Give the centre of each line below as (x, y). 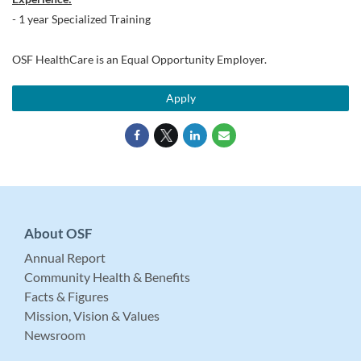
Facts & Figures (66, 296)
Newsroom (55, 335)
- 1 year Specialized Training (81, 19)
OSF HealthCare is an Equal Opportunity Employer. (139, 59)
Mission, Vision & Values (92, 315)
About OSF (58, 233)
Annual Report (65, 257)
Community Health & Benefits (107, 277)
